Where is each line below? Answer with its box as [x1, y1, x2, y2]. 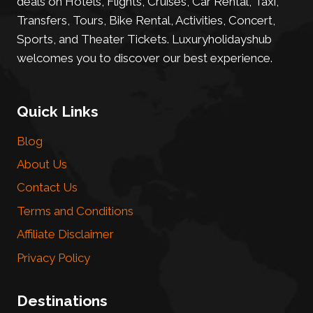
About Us [17, 157, 67, 172]
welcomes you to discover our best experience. [17, 50, 272, 65]
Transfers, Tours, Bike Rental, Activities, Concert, [17, 13, 275, 27]
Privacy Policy [17, 250, 90, 265]
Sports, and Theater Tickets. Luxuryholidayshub [17, 31, 272, 46]
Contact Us [17, 180, 78, 195]
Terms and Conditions [17, 203, 133, 218]
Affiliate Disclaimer [17, 227, 114, 242]
